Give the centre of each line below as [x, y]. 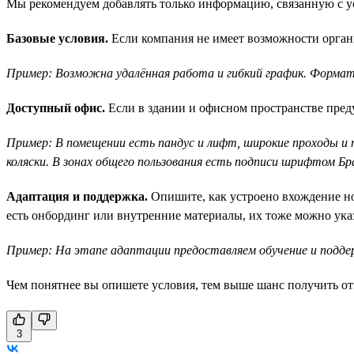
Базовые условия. [57, 38]
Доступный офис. [56, 107]
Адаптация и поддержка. [77, 196]
